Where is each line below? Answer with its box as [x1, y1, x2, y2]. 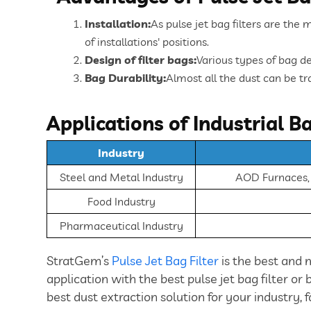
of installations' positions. [85, 34, 209, 49]
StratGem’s [47, 252, 112, 269]
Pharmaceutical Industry [59, 218, 183, 233]
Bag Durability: [85, 70, 166, 85]
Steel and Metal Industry [59, 169, 183, 184]
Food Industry [87, 194, 155, 208]
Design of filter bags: [85, 52, 196, 67]
